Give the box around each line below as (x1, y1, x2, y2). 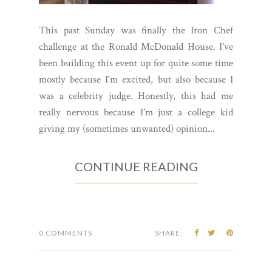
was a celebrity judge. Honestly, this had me (39, 89, 233, 103)
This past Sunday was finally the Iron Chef (39, 24, 233, 38)
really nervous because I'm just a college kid (39, 106, 233, 120)
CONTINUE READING (74, 159, 198, 174)
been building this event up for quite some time (39, 56, 233, 70)
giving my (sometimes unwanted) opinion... (39, 122, 215, 136)
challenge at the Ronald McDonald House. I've (39, 40, 233, 54)
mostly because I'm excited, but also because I (39, 73, 233, 87)
